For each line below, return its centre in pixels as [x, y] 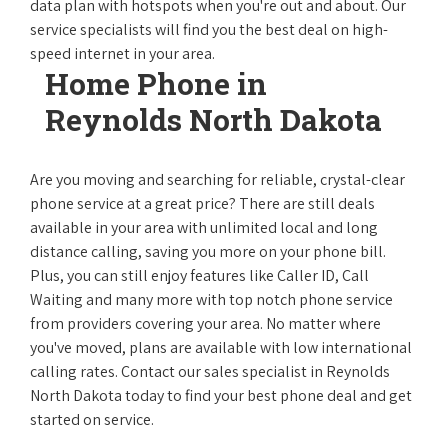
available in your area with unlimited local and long [204, 227]
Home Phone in [156, 83]
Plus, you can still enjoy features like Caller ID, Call [199, 275]
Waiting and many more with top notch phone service [211, 299]
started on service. [92, 419]
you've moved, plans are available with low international [221, 347]
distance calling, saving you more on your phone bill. [208, 251]
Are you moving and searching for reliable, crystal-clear [217, 179]
